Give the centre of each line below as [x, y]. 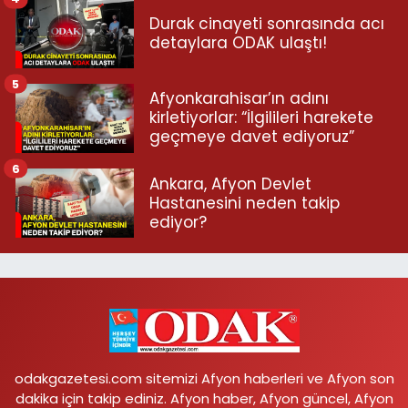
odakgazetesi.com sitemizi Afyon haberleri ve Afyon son [204, 378]
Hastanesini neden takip [245, 203]
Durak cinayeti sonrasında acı [267, 23]
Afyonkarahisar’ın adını [239, 99]
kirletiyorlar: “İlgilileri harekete [261, 118]
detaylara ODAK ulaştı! [238, 42]
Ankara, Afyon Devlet [230, 184]
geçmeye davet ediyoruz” [252, 137]
